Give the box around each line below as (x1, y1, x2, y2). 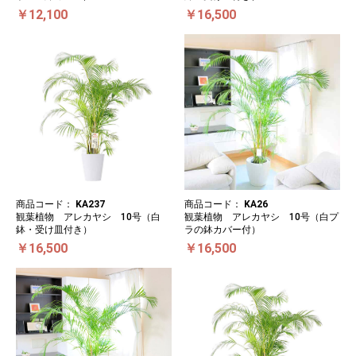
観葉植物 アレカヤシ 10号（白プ (184, 211, 339, 222)
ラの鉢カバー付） (184, 223, 261, 235)
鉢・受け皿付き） (16, 223, 92, 235)
